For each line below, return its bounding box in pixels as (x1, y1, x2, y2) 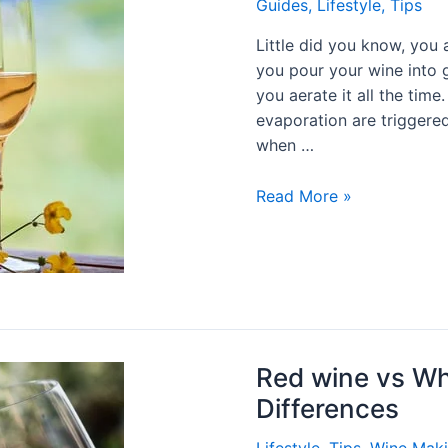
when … (256, 135, 314, 156)
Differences (256, 393, 399, 425)
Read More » (256, 186, 352, 206)
